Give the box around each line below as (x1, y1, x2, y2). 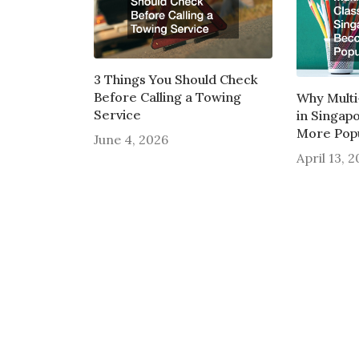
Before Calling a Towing (94, 88, 241, 105)
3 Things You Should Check (94, 71, 258, 87)
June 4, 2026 (94, 131, 168, 147)
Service (94, 106, 141, 123)
